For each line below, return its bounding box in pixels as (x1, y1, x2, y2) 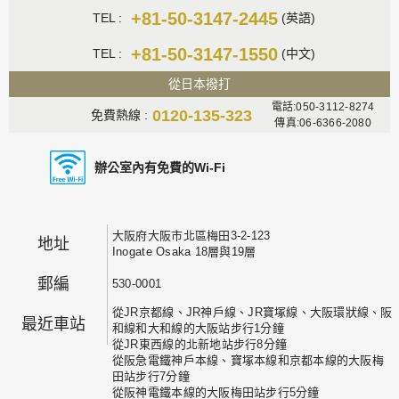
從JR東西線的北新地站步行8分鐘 (111, 337, 288, 351)
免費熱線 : (91, 107, 149, 122)
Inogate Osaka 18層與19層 (111, 244, 256, 258)
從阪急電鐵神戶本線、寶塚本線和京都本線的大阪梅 (111, 353, 384, 367)
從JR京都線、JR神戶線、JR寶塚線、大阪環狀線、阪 (111, 305, 393, 319)
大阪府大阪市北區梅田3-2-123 (111, 228, 271, 242)
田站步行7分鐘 (111, 369, 190, 383)
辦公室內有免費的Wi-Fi (94, 159, 225, 175)
